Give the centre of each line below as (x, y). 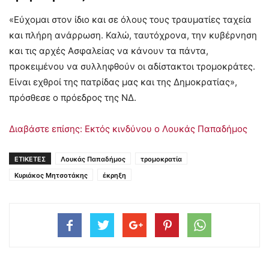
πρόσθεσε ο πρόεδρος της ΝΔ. (73, 97)
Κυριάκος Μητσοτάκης (51, 175)
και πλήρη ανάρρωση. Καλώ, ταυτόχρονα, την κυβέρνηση (133, 35)
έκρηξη (114, 175)
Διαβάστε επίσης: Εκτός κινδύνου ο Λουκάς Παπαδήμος (128, 128)
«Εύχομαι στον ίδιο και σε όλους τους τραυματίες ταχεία (130, 19)
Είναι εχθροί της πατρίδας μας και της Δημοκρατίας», (123, 82)
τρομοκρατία (161, 159)
